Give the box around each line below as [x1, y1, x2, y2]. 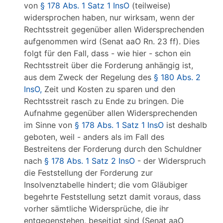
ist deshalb [164, 120, 207, 130]
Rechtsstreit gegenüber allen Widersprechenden [24, 24, 204, 34]
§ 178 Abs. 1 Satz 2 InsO [44, 156, 135, 166]
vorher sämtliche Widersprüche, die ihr [24, 204, 169, 214]
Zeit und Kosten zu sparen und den [42, 84, 175, 94]
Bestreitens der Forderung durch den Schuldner [24, 144, 202, 154]
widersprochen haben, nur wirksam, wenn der [24, 12, 195, 22]
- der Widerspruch [135, 156, 206, 166]
